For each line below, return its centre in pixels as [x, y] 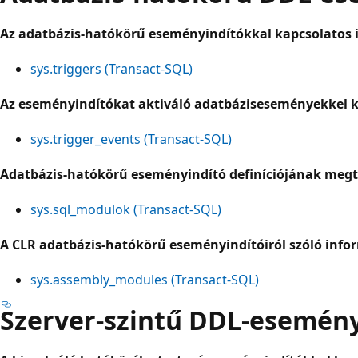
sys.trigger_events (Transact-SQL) [131, 139]
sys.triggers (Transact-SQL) [111, 68]
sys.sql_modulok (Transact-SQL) [126, 209]
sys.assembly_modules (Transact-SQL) [145, 279]
